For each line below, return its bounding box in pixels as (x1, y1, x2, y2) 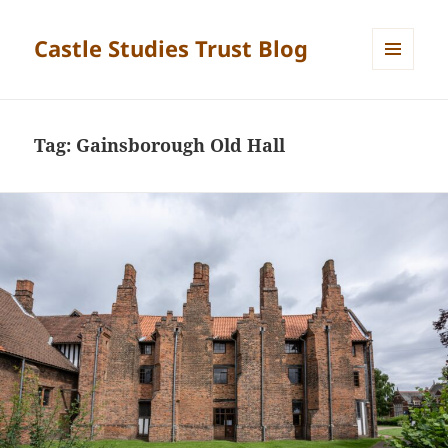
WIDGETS (372, 103, 429, 121)
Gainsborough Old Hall (76, 133, 286, 158)
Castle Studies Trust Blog (34, 33, 309, 64)
